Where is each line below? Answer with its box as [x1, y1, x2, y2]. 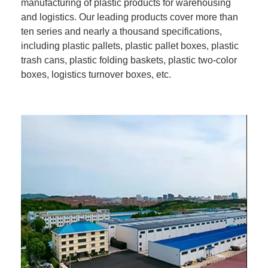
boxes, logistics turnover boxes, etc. [21, 69, 171, 80]
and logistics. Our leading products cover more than [21, 11, 238, 22]
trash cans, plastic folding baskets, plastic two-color [21, 54, 237, 65]
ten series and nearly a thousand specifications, [21, 26, 222, 36]
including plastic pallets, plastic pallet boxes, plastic [21, 40, 239, 51]
